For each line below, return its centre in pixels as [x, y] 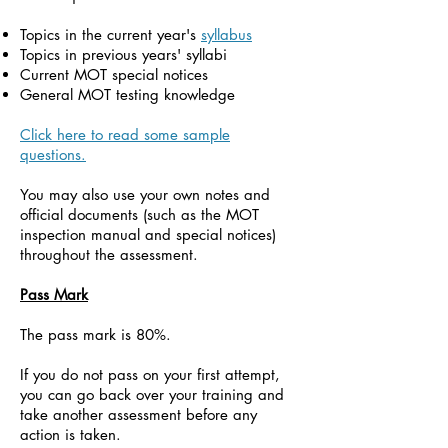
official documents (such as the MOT [139, 214]
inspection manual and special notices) [148, 234]
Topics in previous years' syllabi [123, 54]
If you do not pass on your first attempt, [150, 374]
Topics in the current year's [110, 34]
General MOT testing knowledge [127, 94]
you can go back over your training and [152, 394]
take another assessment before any [138, 414]
